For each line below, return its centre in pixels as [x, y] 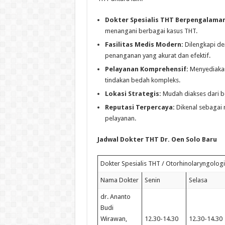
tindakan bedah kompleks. [142, 80]
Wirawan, [114, 218]
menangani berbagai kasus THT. [151, 31]
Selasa [198, 180]
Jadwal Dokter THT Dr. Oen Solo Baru [157, 139]
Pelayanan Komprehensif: [146, 69]
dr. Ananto [115, 196]
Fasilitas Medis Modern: [144, 44]
